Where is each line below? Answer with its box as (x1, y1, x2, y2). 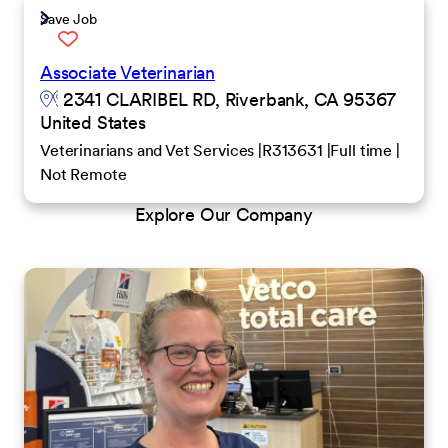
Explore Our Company (135, 203, 313, 226)
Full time (330, 140, 396, 160)
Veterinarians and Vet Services (40, 140, 259, 160)
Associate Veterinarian (40, 61, 216, 84)
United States (40, 111, 146, 134)
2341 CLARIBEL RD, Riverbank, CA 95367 (58, 88, 397, 111)
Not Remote (40, 164, 127, 184)
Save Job (40, 10, 97, 28)
